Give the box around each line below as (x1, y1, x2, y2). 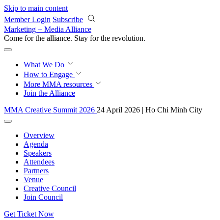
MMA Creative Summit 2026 (4, 106, 97, 114)
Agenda (24, 140, 48, 148)
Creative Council (24, 184, 76, 192)
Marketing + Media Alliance (4, 25, 91, 33)
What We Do (24, 60, 66, 69)
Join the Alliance (24, 89, 75, 97)
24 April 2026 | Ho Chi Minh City (97, 106, 202, 114)
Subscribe (53, 15, 83, 24)
